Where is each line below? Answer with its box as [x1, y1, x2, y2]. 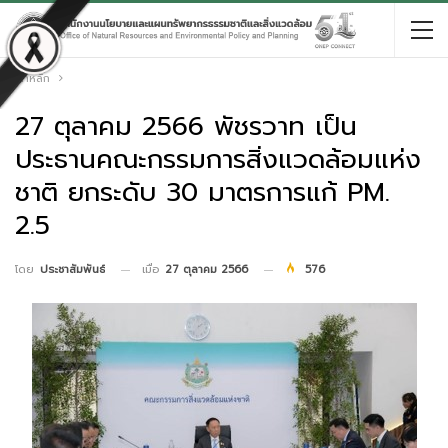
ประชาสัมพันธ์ [40, 261, 105, 279]
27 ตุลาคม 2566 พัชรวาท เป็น [15, 107, 357, 146]
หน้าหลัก [10, 70, 50, 87]
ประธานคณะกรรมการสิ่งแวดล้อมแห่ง [15, 140, 421, 179]
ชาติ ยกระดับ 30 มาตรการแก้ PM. [15, 173, 390, 212]
